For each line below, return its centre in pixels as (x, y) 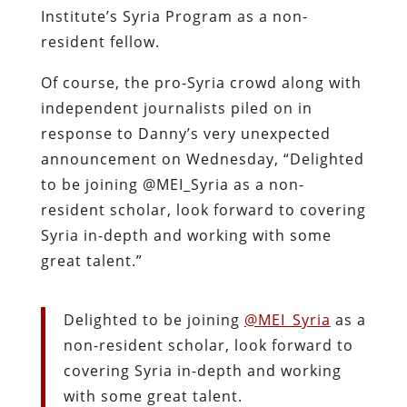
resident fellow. (100, 41)
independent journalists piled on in (176, 108)
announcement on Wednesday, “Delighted (202, 159)
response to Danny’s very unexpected (185, 133)
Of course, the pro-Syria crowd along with (201, 82)
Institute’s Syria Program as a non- (174, 16)
